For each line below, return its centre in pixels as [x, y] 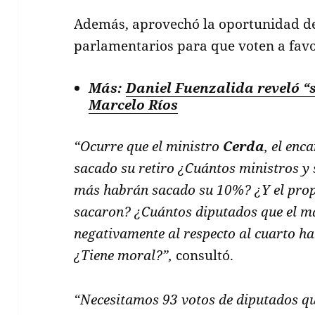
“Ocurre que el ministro [149, 146]
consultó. [203, 255]
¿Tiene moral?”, [123, 255]
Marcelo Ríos [134, 104]
